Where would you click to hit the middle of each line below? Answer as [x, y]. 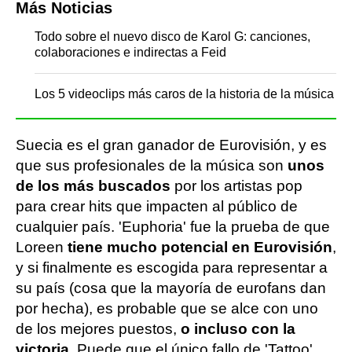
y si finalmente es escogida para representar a [172, 267]
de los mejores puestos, [98, 328]
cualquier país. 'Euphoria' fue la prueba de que [173, 226]
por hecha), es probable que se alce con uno [167, 308]
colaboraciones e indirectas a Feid [131, 52]
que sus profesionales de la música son [152, 165]
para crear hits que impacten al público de [157, 206]
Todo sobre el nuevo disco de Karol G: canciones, [173, 36]
